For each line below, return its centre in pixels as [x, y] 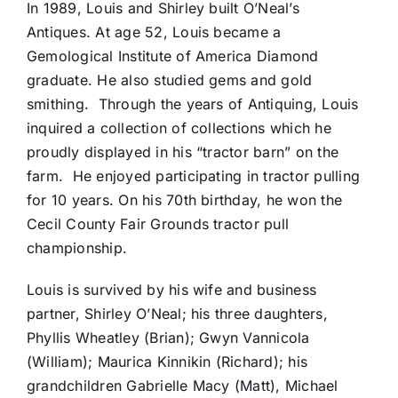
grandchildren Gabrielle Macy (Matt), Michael [182, 386]
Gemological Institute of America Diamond [172, 56]
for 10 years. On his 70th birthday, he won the [184, 200]
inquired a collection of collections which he [179, 128]
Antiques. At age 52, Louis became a [154, 32]
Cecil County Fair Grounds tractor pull [158, 224]
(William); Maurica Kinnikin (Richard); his [167, 362]
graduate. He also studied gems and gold [169, 80]
